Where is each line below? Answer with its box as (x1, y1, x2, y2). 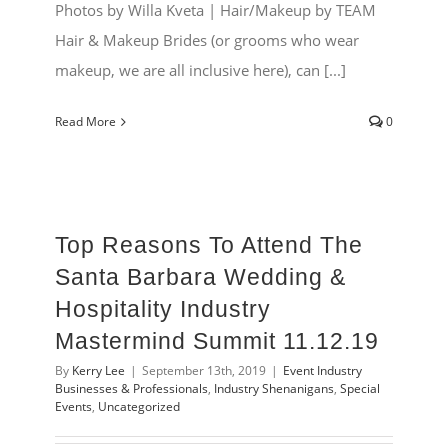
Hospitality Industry (55, 296, 271, 323)
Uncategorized (98, 398, 180, 416)
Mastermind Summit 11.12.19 (55, 328, 379, 355)
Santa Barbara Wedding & (55, 264, 346, 291)
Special (340, 380, 380, 398)
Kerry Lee (72, 362, 125, 380)
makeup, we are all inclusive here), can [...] (55, 60, 346, 81)
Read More (55, 113, 116, 131)
